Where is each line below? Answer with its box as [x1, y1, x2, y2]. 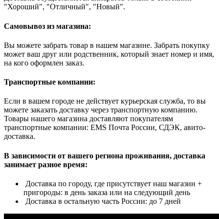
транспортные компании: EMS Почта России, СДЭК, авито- [4, 123, 205, 132]
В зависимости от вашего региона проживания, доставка [4, 151, 205, 160]
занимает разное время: [4, 160, 88, 169]
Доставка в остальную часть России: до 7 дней [23, 197, 181, 205]
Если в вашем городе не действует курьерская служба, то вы [4, 97, 206, 106]
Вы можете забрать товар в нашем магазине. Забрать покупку [4, 41, 210, 49]
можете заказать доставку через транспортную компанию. [4, 106, 197, 114]
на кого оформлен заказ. [4, 58, 84, 67]
